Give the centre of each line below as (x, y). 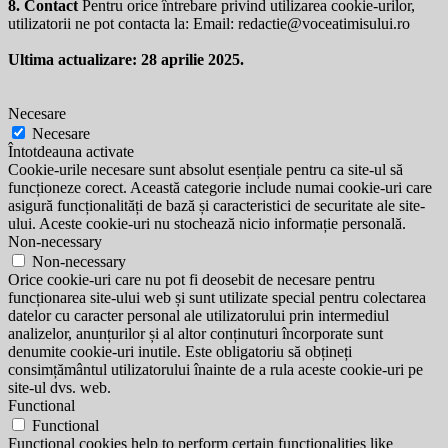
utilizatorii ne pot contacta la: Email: (123, 23)
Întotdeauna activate (71, 151)
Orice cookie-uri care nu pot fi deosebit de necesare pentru (191, 279)
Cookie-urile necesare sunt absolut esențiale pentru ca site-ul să (205, 169)
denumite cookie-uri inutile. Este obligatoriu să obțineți (180, 351)
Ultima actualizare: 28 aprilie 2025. (126, 59)
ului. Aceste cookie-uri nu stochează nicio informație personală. (207, 223)
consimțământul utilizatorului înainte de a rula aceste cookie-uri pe (215, 369)
